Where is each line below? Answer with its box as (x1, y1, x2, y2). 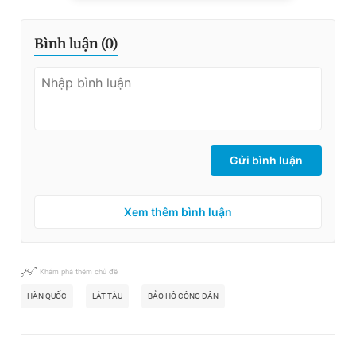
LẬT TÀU (92, 292, 122, 301)
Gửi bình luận (230, 153, 303, 168)
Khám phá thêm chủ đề (40, 267, 118, 277)
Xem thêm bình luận (124, 205, 232, 219)
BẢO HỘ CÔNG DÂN (148, 292, 219, 301)
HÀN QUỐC (27, 292, 67, 301)
